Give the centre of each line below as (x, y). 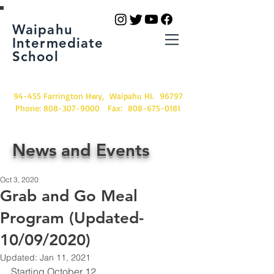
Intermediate (58, 43)
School (35, 57)
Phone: (29, 108)
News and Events (81, 150)
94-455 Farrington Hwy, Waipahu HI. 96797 (98, 96)
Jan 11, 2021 (65, 257)
